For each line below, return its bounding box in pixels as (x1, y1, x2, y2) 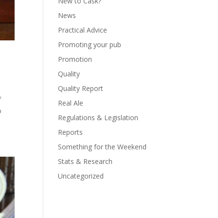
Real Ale (58, 98, 84, 108)
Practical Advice (58, 25, 108, 35)
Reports (58, 127, 83, 137)
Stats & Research (58, 157, 113, 166)
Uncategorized (58, 171, 104, 181)
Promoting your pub (58, 40, 122, 49)
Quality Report (58, 84, 104, 93)
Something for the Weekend (58, 142, 147, 151)
